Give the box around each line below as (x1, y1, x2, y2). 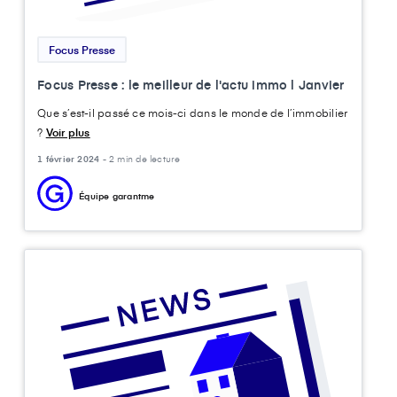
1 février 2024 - (37, 152, 110, 166)
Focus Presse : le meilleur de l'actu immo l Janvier (37, 76, 345, 94)
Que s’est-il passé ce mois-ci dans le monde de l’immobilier (37, 105, 348, 121)
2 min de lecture (109, 152, 181, 166)
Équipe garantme (79, 190, 155, 203)
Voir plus (45, 125, 90, 140)
